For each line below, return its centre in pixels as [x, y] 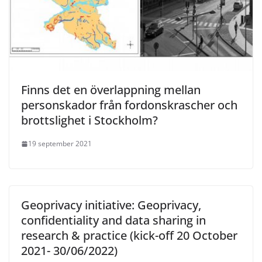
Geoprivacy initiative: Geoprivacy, [111, 205]
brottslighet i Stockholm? [89, 120]
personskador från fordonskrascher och [129, 105]
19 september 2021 [60, 144]
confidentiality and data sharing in [113, 220]
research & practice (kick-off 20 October [129, 236]
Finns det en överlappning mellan [111, 90]
